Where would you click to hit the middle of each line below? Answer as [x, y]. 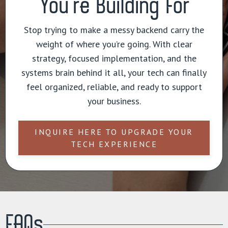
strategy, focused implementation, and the [114, 59]
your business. [114, 101]
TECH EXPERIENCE [114, 144]
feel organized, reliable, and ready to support [114, 87]
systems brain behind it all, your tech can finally [114, 73]
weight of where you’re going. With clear [114, 44]
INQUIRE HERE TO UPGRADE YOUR [114, 132]
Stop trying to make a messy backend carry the [114, 30]
